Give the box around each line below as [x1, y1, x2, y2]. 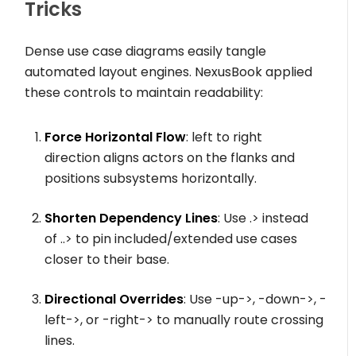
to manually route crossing [153, 311, 324, 330]
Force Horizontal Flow [44, 128, 187, 147]
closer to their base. [44, 250, 170, 269]
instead [259, 209, 309, 228]
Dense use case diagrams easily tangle [25, 42, 267, 61]
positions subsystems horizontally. [44, 169, 257, 188]
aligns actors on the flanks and [100, 149, 296, 168]
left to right [192, 128, 263, 147]
